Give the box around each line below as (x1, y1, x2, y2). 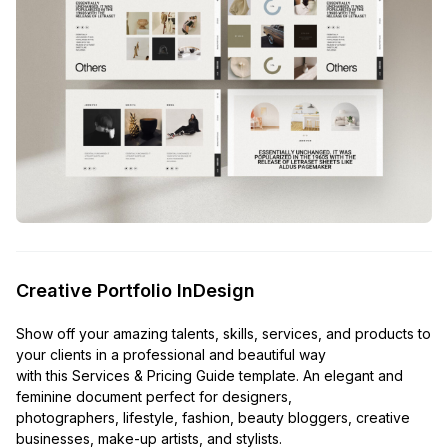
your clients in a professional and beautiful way (16, 345, 326, 363)
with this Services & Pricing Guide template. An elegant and (16, 366, 403, 384)
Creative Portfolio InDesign (16, 279, 255, 301)
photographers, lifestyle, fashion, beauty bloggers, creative (16, 408, 410, 426)
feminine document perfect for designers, (16, 387, 292, 405)
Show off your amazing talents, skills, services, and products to (16, 324, 431, 342)
